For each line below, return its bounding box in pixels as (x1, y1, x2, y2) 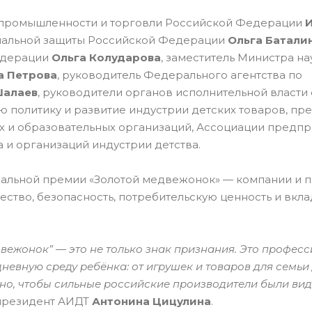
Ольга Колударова (52, 51, 161, 64)
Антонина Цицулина (92, 295, 211, 308)
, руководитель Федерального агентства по (57, 68, 302, 81)
